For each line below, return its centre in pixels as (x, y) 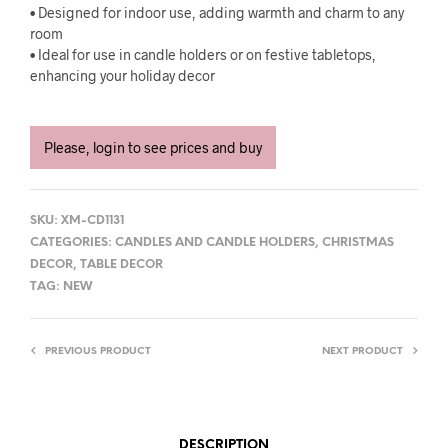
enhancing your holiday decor (122, 75)
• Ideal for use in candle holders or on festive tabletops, (203, 54)
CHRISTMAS (358, 243)
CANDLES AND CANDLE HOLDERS (215, 243)
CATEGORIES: (72, 243)
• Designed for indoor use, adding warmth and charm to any (217, 12)
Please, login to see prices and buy (153, 148)
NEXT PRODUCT (362, 352)
